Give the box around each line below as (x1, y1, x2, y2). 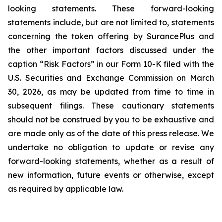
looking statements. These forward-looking (8, 3, 214, 13)
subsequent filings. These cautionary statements (8, 101, 214, 111)
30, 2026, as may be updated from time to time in (8, 87, 214, 97)
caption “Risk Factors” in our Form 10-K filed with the (8, 59, 214, 69)
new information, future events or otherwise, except (8, 170, 214, 180)
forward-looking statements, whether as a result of (8, 156, 214, 166)
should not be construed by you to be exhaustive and (8, 114, 214, 124)
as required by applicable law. (8, 184, 123, 194)
